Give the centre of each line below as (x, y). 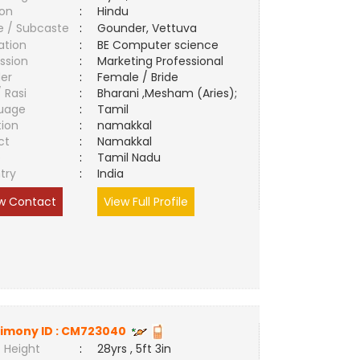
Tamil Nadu (129, 157)
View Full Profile (146, 202)
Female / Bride (141, 77)
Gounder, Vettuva (147, 28)
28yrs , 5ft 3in (135, 349)
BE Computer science (158, 45)
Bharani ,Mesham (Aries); (168, 93)
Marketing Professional (161, 61)
